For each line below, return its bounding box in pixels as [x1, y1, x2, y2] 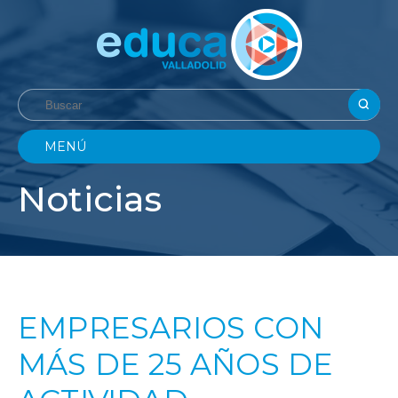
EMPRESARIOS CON [18, 309, 324, 346]
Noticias [18, 178, 163, 220]
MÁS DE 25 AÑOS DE [18, 346, 334, 382]
